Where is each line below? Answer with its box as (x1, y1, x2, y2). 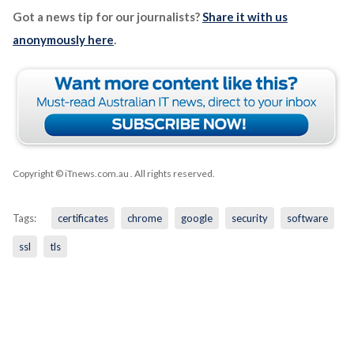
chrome (126, 211, 162, 224)
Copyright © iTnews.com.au (12, 167, 129, 179)
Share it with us (201, 9, 288, 24)
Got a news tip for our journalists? (12, 9, 202, 24)
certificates (57, 211, 108, 224)
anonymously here (12, 32, 114, 47)
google (180, 211, 213, 224)
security (231, 211, 268, 224)
